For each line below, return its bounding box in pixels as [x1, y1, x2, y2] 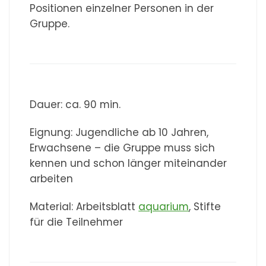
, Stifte [189, 199, 221, 214]
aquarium [138, 199, 189, 214]
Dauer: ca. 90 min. [30, 97, 121, 112]
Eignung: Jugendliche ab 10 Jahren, [30, 125, 209, 140]
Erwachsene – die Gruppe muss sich [30, 140, 216, 155]
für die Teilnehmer [30, 215, 123, 230]
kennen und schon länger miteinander [30, 156, 227, 170]
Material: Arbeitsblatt [30, 199, 139, 214]
